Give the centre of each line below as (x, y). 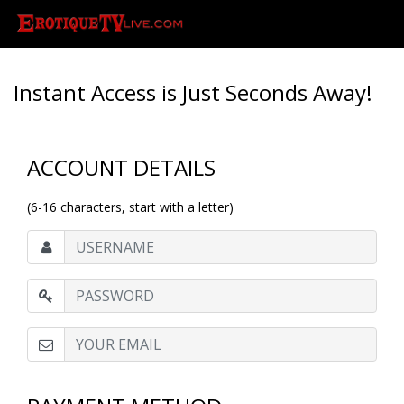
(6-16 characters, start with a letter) (130, 207)
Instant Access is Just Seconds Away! (193, 92)
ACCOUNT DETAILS (121, 167)
